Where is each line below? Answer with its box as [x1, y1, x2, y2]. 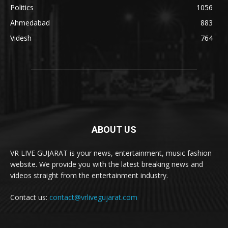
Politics [10, 2, 34, 12]
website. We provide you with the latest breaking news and [10, 159, 203, 169]
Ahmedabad [10, 17, 50, 27]
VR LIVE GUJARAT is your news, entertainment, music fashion [10, 148, 212, 158]
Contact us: [10, 192, 49, 202]
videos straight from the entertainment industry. [10, 170, 168, 180]
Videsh [10, 33, 32, 43]
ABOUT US [92, 124, 136, 135]
